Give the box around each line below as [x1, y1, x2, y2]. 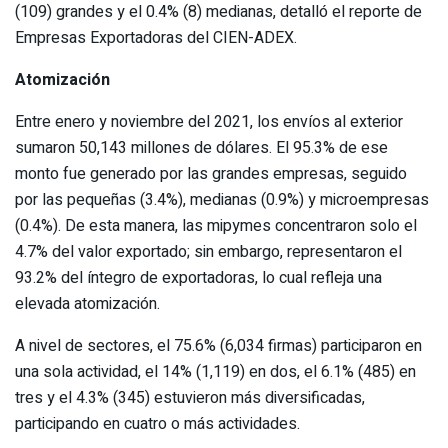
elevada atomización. [15, 291, 160, 316]
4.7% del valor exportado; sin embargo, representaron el [15, 239, 402, 264]
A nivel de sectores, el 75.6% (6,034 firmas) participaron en [15, 333, 422, 358]
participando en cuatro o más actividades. [15, 411, 300, 436]
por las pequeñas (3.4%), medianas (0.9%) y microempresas [15, 187, 429, 212]
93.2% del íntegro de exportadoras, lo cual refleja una [15, 265, 382, 290]
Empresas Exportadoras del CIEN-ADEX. [15, 25, 297, 50]
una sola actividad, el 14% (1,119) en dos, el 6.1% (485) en [15, 359, 416, 384]
